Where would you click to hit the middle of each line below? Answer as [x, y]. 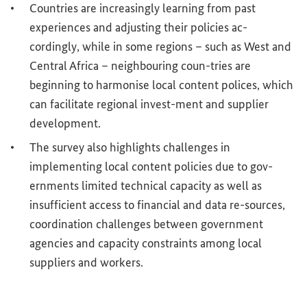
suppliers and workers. [86, 263]
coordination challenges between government [146, 224]
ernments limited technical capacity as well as [146, 186]
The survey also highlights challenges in [130, 148]
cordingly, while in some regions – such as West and [160, 47]
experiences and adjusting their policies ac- [138, 28]
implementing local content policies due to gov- [151, 167]
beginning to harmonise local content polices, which [161, 85]
